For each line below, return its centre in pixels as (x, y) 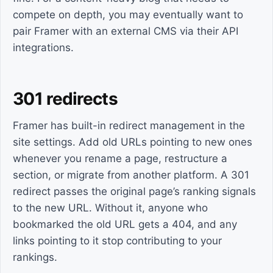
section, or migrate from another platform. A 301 (131, 175)
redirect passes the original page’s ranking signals (134, 191)
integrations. (43, 48)
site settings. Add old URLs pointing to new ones (133, 142)
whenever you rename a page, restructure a (120, 158)
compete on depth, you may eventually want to (128, 15)
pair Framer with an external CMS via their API (126, 31)
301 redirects (65, 99)
